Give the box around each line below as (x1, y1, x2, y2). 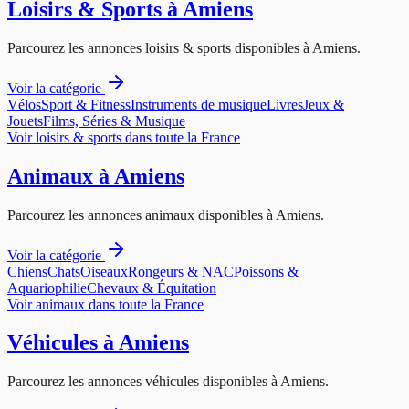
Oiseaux (80, 263, 128, 279)
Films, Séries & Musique (43, 112, 185, 129)
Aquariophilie (7, 279, 87, 296)
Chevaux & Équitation (87, 279, 216, 296)
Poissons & (234, 263, 299, 279)
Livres (267, 96, 303, 112)
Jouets (7, 112, 43, 129)
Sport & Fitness (41, 96, 131, 112)
